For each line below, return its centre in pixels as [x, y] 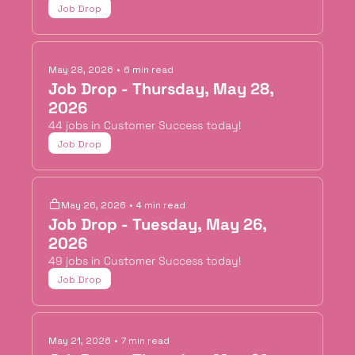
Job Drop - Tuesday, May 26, [158, 224]
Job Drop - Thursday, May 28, [161, 89]
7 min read [145, 341]
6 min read [149, 70]
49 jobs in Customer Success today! [145, 261]
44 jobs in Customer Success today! [145, 125]
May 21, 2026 [80, 341]
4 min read [161, 205]
